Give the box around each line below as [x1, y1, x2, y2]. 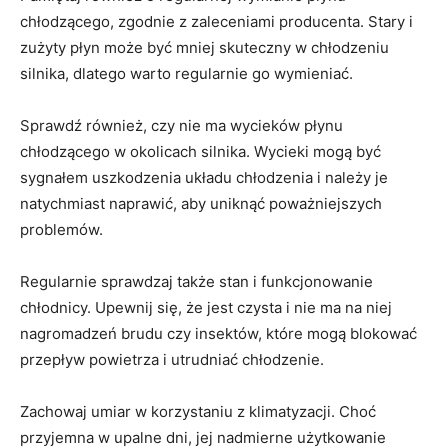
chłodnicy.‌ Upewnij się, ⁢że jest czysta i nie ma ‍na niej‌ [20, 298, 392, 318]
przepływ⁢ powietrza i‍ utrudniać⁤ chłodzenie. [20, 350, 324, 370]
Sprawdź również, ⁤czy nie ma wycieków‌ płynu [20, 116, 343, 136]
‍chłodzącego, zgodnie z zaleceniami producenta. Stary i [20, 12, 413, 32]
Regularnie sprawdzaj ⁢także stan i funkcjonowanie [20, 272, 373, 292]
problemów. [20, 220, 103, 240]
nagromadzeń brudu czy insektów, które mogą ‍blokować [20, 324, 417, 344]
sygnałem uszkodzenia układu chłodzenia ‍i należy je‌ [20, 168, 388, 188]
